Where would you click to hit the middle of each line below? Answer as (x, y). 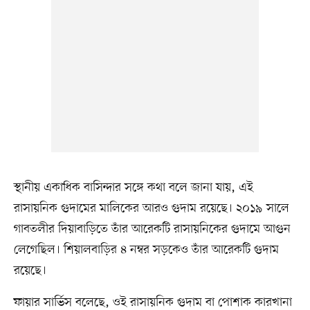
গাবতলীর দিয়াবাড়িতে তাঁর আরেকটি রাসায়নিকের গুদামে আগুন (152, 229)
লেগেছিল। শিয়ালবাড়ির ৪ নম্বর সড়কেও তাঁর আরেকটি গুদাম (146, 250)
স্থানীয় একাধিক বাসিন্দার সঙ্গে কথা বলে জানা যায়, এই (133, 188)
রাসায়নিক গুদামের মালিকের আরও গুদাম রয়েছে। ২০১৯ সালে (151, 209)
